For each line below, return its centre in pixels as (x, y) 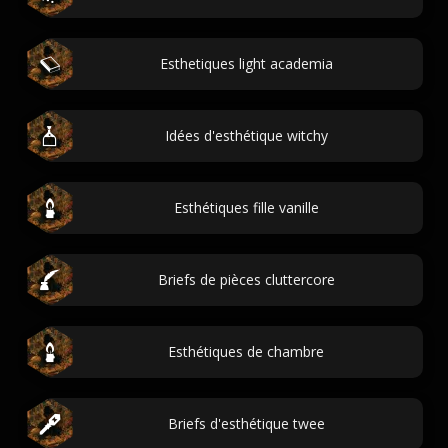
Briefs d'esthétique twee (246, 423)
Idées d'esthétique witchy (246, 135)
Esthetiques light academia (246, 63)
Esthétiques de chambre (246, 351)
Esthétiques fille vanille (246, 207)
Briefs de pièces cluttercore (246, 279)
